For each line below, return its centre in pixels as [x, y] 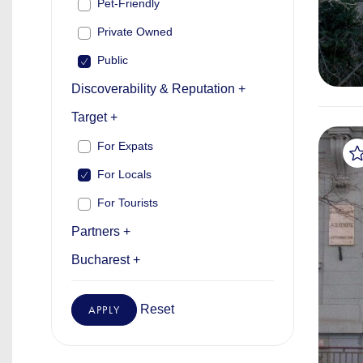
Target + [94, 117]
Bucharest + [106, 259]
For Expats [125, 145]
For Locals [124, 174]
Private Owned [135, 32]
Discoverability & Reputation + [158, 89]
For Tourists [128, 202]
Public [113, 60]
